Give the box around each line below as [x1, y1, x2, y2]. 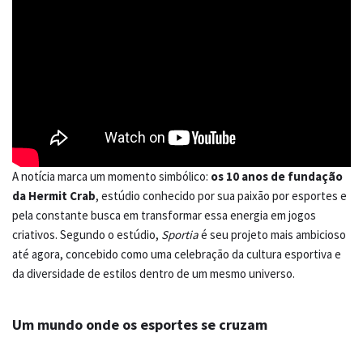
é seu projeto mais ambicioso [199, 227, 346, 243]
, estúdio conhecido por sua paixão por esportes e [96, 188, 347, 204]
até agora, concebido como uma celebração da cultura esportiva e [12, 246, 341, 263]
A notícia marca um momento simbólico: [12, 169, 211, 185]
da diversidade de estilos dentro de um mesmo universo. [12, 266, 295, 282]
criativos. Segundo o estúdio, [12, 227, 161, 243]
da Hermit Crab [12, 188, 96, 204]
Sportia [161, 227, 199, 243]
